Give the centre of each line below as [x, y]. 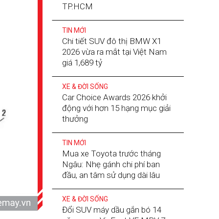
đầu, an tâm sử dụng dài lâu [111, 175]
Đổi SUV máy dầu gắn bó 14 [111, 210]
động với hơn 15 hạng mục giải [116, 108]
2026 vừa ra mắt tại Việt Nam [114, 52]
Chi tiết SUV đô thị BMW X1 [111, 41]
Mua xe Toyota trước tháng [111, 153]
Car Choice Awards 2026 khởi [114, 97]
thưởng [75, 119]
